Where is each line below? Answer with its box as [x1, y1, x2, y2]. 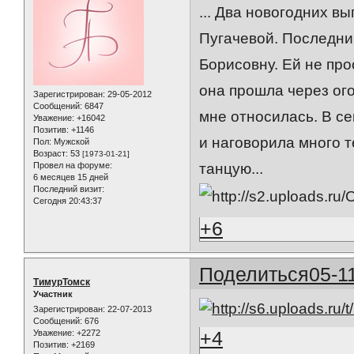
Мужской [51, 137, 89, 147]
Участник [33, 288, 73, 299]
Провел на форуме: [33, 160, 112, 171]
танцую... [199, 160, 264, 178]
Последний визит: [33, 184, 104, 194]
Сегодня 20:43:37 [33, 196, 102, 206]
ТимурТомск [33, 276, 90, 288]
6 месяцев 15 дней [33, 172, 108, 183]
